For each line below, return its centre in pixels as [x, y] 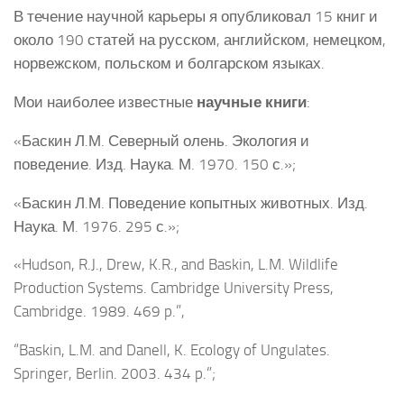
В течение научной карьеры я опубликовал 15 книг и [196, 17]
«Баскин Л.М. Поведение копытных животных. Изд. [191, 202]
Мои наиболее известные [105, 102]
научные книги [252, 102]
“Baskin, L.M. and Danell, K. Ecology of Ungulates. [172, 350]
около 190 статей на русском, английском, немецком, [200, 40]
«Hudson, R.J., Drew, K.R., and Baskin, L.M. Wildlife [176, 265]
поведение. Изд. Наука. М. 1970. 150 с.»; [155, 164]
